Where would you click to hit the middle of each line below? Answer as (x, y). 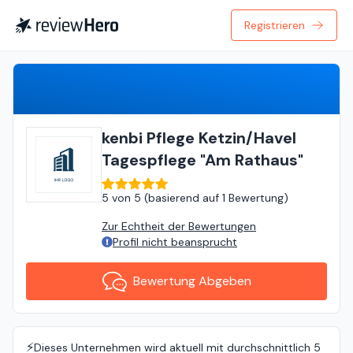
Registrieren (275, 25)
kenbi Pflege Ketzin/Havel (199, 138)
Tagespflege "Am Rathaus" (203, 160)
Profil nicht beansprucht (175, 242)
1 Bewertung (253, 198)
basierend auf (184, 198)
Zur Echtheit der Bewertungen (179, 226)
